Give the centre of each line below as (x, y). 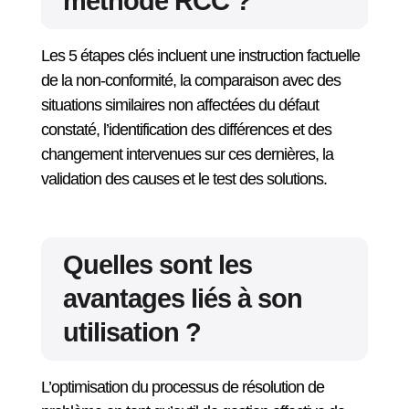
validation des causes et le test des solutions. (184, 179)
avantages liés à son (182, 299)
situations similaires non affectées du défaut (179, 105)
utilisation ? (131, 332)
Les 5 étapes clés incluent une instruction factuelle (200, 56)
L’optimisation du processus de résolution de (182, 387)
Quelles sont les (157, 265)
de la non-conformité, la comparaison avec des (190, 80)
